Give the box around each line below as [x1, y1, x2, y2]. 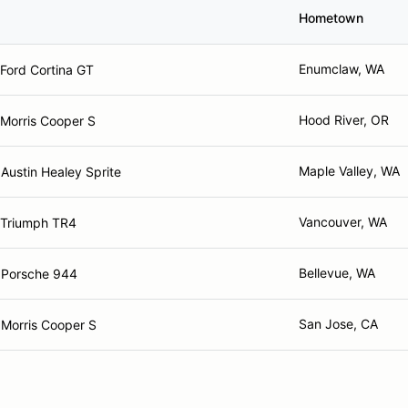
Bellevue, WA [299, 265, 375, 280]
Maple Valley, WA [299, 163, 400, 178]
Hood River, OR [299, 112, 389, 127]
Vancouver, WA [299, 214, 387, 229]
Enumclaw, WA [299, 61, 384, 76]
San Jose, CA [299, 316, 378, 331]
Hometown [299, 10, 363, 25]
